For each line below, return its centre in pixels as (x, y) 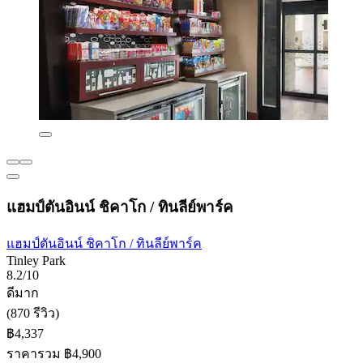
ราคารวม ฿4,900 (54, 354)
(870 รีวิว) (33, 314)
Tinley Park (36, 261)
